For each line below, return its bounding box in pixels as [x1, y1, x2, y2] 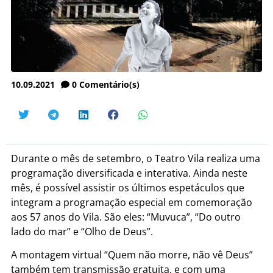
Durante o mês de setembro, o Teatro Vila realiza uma [11, 151, 260, 165]
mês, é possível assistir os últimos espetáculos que [11, 180, 244, 194]
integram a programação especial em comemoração [11, 195, 252, 209]
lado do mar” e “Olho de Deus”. [11, 224, 153, 238]
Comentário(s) [79, 78, 140, 90]
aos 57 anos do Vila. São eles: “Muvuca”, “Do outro [11, 210, 241, 224]
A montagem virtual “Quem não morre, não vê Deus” [11, 248, 253, 262]
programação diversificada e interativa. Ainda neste [11, 166, 247, 180]
